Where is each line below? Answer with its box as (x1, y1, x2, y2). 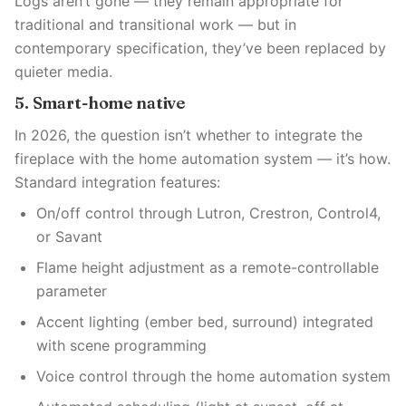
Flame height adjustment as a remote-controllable (36, 258, 379, 276)
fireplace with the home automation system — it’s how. (14, 150, 391, 168)
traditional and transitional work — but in (14, 15, 296, 34)
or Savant (36, 227, 102, 246)
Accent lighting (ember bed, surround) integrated (36, 313, 373, 331)
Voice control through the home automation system (36, 367, 391, 385)
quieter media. (14, 63, 112, 81)
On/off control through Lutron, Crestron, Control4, (36, 204, 381, 222)
